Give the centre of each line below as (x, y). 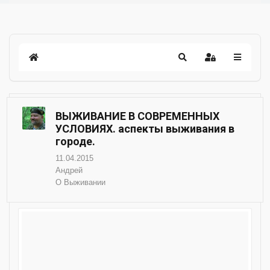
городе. (75, 141)
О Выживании (80, 182)
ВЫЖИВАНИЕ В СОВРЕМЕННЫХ (137, 116)
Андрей (69, 170)
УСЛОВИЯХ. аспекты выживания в (145, 129)
